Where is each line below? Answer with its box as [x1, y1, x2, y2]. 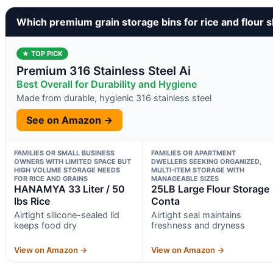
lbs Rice [14, 194, 50, 207]
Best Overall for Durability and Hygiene [16, 77, 197, 90]
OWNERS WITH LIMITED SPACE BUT [14, 157, 131, 166]
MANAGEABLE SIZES [151, 174, 219, 183]
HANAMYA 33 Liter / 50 [14, 182, 125, 195]
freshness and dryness [151, 219, 245, 230]
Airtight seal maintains [151, 209, 241, 220]
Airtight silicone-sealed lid [14, 209, 119, 220]
